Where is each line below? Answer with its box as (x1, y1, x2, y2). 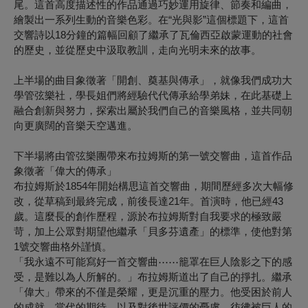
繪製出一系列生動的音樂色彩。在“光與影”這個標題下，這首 (14, 13, 289, 25)
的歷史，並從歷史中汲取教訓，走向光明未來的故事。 (14, 43, 261, 56)
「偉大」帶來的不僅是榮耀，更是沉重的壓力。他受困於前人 (14, 285, 292, 298)
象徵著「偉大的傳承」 (14, 164, 117, 177)
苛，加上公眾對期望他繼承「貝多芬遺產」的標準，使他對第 (14, 225, 292, 237)
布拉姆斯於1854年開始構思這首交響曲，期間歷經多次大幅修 (14, 179, 294, 192)
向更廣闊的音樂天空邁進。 (14, 119, 137, 131)
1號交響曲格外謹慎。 (14, 240, 112, 252)
